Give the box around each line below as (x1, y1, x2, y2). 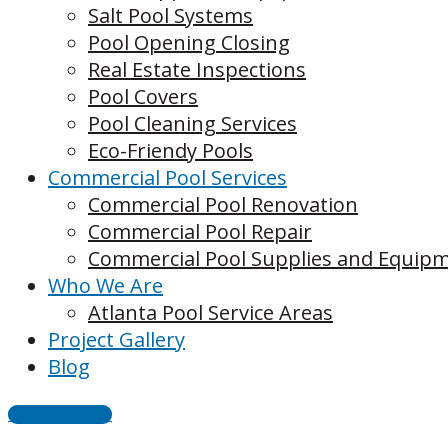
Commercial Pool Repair (88, 218, 312, 245)
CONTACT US (8, 405, 112, 424)
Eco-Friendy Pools (88, 137, 253, 164)
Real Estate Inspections (88, 56, 306, 83)
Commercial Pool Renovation (88, 191, 358, 218)
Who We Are (48, 272, 163, 299)
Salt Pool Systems (88, 2, 253, 29)
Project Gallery (48, 326, 185, 353)
